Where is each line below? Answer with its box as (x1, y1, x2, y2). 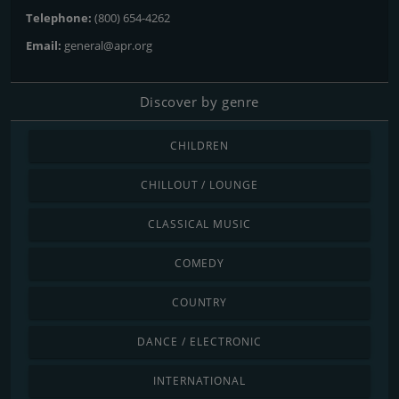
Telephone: (26, 9, 94, 26)
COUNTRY (171, 294, 228, 310)
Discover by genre (139, 92, 260, 110)
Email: (26, 37, 64, 53)
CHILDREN (170, 137, 229, 153)
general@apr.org (64, 37, 152, 53)
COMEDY (174, 255, 225, 271)
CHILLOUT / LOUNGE (140, 176, 259, 192)
